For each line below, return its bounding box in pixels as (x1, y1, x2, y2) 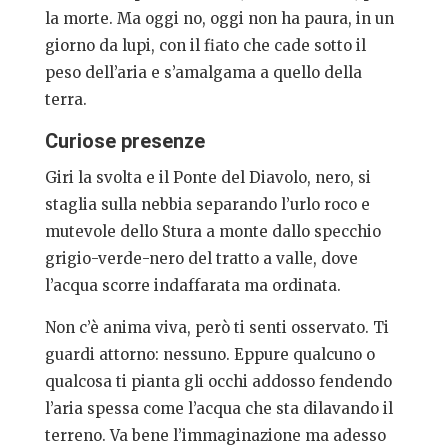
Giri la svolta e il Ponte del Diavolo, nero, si (44, 168, 371, 188)
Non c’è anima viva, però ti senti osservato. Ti (44, 318, 389, 338)
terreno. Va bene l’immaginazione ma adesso (44, 426, 386, 446)
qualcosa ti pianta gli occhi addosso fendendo (44, 372, 392, 392)
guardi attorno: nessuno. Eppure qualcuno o (44, 345, 375, 365)
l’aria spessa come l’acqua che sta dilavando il (44, 399, 393, 419)
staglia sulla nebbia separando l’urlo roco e (44, 195, 370, 215)
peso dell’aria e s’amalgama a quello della (44, 63, 362, 83)
